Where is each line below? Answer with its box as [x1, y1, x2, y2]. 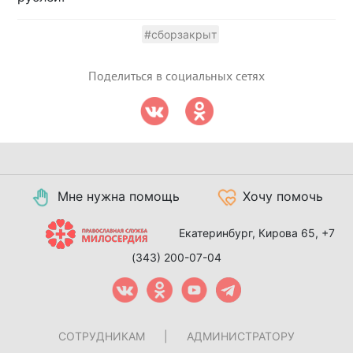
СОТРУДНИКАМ [58, 329, 145, 343]
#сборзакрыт [144, 27, 217, 41]
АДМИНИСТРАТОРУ [187, 329, 295, 343]
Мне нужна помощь [58, 188, 180, 205]
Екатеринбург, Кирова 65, [179, 225, 321, 240]
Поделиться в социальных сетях [88, 69, 265, 84]
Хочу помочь [243, 188, 323, 205]
